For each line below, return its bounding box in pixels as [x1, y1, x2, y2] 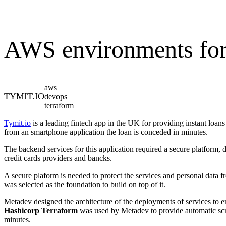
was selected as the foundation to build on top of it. [4, 180, 165, 189]
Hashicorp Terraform [4, 206, 78, 215]
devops [44, 92, 67, 101]
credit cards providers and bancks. [4, 153, 112, 162]
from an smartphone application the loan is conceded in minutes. [4, 127, 208, 136]
